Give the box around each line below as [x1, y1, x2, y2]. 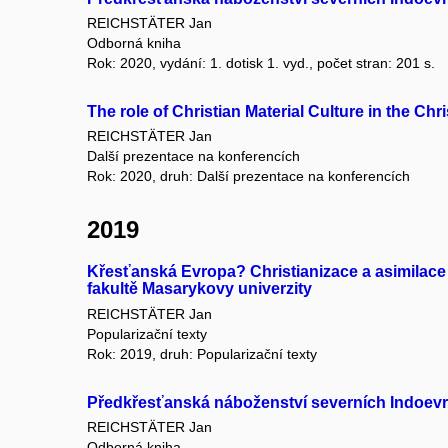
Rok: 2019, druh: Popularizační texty [87, 345, 317, 362]
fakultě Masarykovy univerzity [87, 280, 312, 298]
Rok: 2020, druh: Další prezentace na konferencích [87, 168, 410, 185]
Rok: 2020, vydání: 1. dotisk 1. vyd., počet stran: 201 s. [87, 54, 435, 71]
